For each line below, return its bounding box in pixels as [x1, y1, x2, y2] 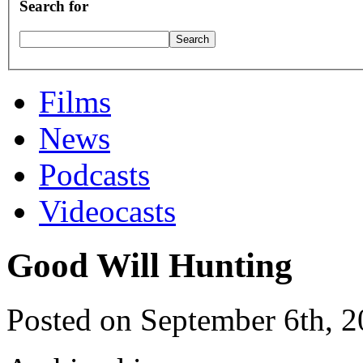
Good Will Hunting [6, 246, 293, 284]
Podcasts [39, 156, 150, 192]
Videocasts [39, 193, 176, 228]
